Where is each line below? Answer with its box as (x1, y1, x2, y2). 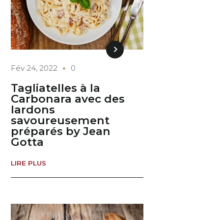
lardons (11, 103, 55, 117)
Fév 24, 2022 (11, 63, 58, 73)
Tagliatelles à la (11, 81, 101, 95)
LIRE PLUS (11, 159, 47, 167)
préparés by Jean (11, 124, 111, 138)
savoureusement (11, 113, 110, 128)
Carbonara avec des (11, 92, 125, 106)
